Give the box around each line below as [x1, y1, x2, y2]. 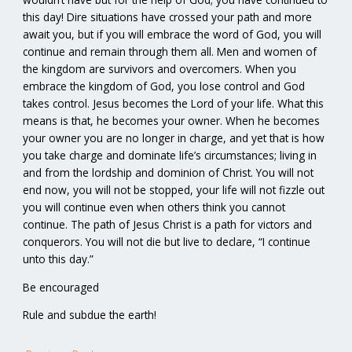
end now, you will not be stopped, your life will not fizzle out [23, 181, 325, 197]
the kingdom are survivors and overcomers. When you [23, 60, 297, 76]
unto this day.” [23, 251, 94, 266]
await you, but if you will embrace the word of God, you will [23, 26, 322, 42]
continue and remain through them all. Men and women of [23, 43, 317, 59]
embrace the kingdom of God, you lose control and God [23, 78, 306, 93]
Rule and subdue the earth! [23, 307, 157, 323]
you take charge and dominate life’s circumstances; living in [23, 147, 317, 163]
